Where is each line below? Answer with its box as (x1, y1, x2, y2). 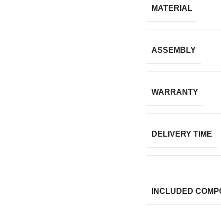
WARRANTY (151, 88, 198, 97)
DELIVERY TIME (151, 130, 212, 139)
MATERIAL (151, 4, 192, 13)
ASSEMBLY (151, 46, 196, 55)
